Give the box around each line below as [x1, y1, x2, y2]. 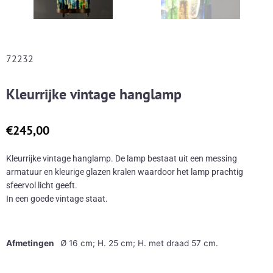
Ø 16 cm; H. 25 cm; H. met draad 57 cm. [60, 238, 218, 249]
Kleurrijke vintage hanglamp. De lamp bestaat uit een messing [6, 153, 237, 163]
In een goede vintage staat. [6, 193, 108, 204]
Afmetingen [6, 238, 54, 249]
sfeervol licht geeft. [6, 180, 77, 190]
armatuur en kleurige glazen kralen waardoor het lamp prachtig [6, 166, 243, 177]
